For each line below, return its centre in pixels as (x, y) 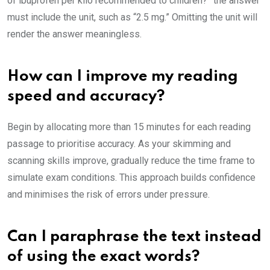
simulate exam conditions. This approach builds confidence (131, 178)
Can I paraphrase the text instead (134, 237)
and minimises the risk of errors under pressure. (108, 195)
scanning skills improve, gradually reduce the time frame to (131, 161)
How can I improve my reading (123, 77)
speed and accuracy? (86, 97)
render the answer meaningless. (74, 34)
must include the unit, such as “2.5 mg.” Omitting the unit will (132, 17)
